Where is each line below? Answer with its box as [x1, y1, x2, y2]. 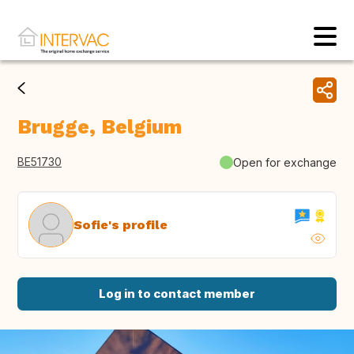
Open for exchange [233, 155, 337, 169]
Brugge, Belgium [17, 115, 182, 139]
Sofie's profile [73, 217, 168, 232]
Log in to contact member [99, 286, 255, 302]
